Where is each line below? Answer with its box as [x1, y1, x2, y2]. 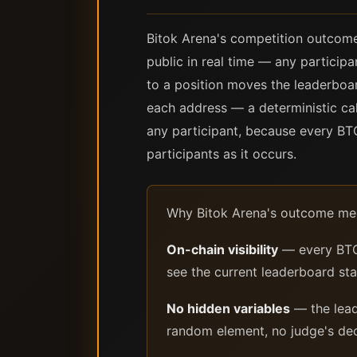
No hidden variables [167, 300, 290, 316]
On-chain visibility [167, 241, 278, 257]
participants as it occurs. [147, 146, 296, 162]
